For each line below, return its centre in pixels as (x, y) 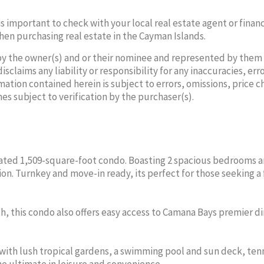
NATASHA (133, 87)
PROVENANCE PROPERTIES (133, 166)
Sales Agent (133, 127)
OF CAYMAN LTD (133, 175)
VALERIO (133, 109)
